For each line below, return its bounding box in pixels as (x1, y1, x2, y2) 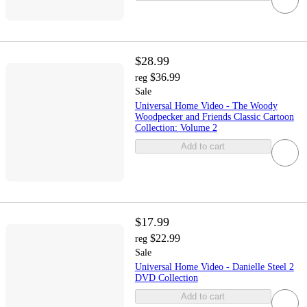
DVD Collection (134, 273, 198, 284)
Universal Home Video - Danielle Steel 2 (134, 262, 294, 273)
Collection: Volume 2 (134, 123, 217, 134)
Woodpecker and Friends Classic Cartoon (134, 112, 294, 123)
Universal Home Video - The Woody (134, 101, 278, 112)
